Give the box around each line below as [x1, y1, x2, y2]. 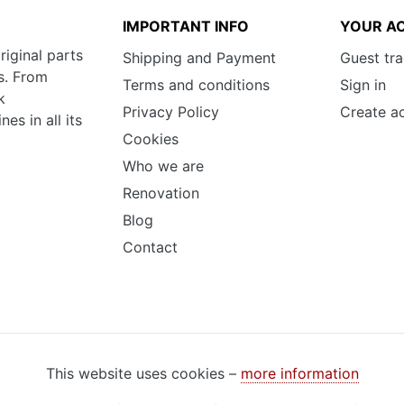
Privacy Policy [122, 103, 219, 122]
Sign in [339, 76, 386, 95]
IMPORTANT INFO [122, 17, 249, 36]
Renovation [122, 184, 199, 203]
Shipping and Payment [122, 49, 276, 68]
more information [240, 364, 359, 383]
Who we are [122, 157, 204, 176]
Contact [122, 238, 178, 257]
